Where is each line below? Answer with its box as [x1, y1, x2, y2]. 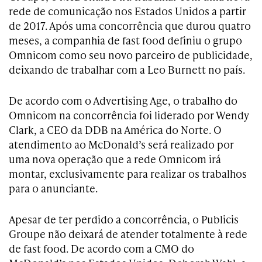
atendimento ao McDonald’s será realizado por [9, 137, 234, 152]
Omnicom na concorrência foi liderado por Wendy [9, 108, 249, 123]
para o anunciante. [9, 181, 98, 196]
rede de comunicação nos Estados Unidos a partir [9, 4, 246, 19]
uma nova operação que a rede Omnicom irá [9, 151, 221, 167]
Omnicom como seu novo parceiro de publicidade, [9, 47, 253, 63]
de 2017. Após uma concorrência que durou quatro [9, 18, 251, 33]
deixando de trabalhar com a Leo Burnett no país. [9, 62, 245, 77]
